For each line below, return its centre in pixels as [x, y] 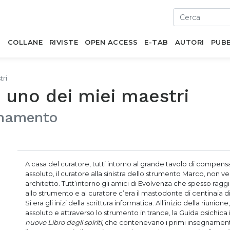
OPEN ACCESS [111, 42]
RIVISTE [64, 42]
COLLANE [25, 42]
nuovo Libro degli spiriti [63, 222]
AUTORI [189, 42]
